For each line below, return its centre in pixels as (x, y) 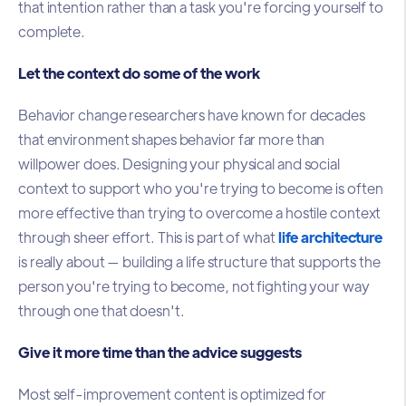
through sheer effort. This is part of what (148, 237)
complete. (52, 32)
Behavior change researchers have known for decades (192, 115)
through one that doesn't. (101, 311)
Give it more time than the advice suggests (160, 352)
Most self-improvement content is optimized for (173, 393)
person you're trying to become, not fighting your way (194, 286)
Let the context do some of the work (139, 72)
